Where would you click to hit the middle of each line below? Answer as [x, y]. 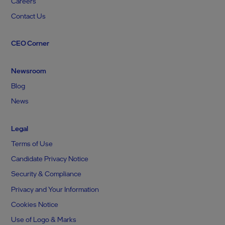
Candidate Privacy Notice [50, 159]
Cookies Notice [35, 204]
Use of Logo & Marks [44, 219]
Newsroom [29, 70]
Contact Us [29, 16]
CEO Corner [30, 43]
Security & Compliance [46, 174]
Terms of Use [32, 143]
